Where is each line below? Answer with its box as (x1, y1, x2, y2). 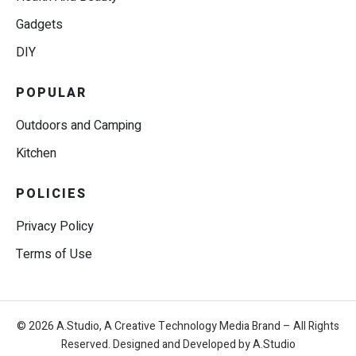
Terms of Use (16, 245, 92, 265)
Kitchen (16, 144, 56, 164)
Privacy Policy (16, 217, 94, 237)
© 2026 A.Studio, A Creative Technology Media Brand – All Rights (17, 318, 339, 335)
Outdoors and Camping (16, 116, 141, 136)
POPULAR (16, 83, 87, 103)
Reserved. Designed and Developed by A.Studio (60, 336, 296, 354)
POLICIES (16, 184, 87, 204)
